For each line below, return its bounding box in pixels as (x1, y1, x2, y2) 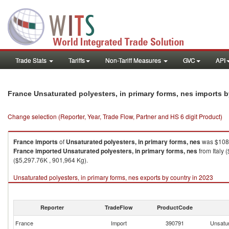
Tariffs (68, 56, 85, 64)
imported (35, 146, 61, 155)
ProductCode (157, 203, 193, 211)
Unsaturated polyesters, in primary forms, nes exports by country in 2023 (13, 173, 213, 181)
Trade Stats (15, 56, 48, 64)
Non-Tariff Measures (105, 56, 163, 64)
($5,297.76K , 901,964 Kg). (13, 155, 88, 164)
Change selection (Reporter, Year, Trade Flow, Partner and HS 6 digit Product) (8, 112, 222, 121)
